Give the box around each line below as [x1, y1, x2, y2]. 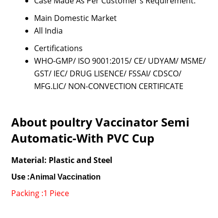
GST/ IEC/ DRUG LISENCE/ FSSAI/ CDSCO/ [34, 68, 182, 79]
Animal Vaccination [29, 173, 101, 181]
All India [34, 25, 63, 36]
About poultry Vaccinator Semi [11, 114, 189, 130]
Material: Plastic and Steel [11, 155, 112, 165]
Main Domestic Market [34, 13, 117, 23]
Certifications [34, 43, 83, 54]
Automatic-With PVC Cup [11, 130, 154, 146]
